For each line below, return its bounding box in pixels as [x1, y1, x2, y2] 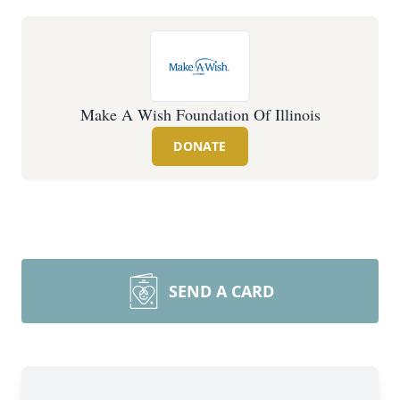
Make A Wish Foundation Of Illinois [79, 104, 321, 125]
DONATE [173, 137, 227, 154]
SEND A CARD [169, 280, 274, 302]
